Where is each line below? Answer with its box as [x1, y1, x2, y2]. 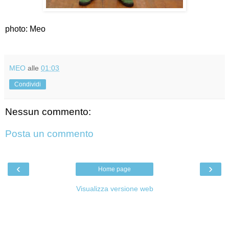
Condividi [14, 80, 41, 88]
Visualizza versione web [76, 184, 153, 193]
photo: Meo [5, 24, 45, 33]
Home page [98, 165, 131, 173]
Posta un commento [5, 128, 94, 140]
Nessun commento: [5, 106, 91, 117]
